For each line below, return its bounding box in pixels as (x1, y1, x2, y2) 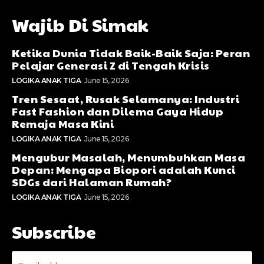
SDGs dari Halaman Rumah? (12, 174, 171, 190)
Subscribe (12, 219, 96, 244)
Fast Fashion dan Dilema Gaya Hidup (12, 104, 223, 119)
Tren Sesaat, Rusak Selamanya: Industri (12, 91, 239, 107)
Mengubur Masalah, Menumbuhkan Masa (12, 150, 245, 165)
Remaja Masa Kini (12, 116, 114, 131)
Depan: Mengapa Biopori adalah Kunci (12, 162, 236, 177)
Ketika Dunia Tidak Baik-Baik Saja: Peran (12, 45, 250, 61)
